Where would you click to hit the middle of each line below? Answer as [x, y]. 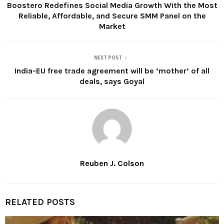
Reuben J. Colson [112, 163]
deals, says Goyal [112, 81]
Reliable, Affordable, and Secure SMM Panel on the [112, 15]
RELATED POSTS [40, 202]
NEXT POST [108, 58]
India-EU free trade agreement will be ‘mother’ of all [112, 70]
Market [112, 26]
